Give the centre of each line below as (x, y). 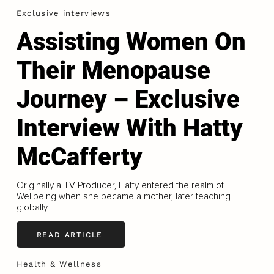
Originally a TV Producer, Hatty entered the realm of (120, 186)
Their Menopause (113, 71)
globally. (32, 208)
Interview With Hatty (129, 128)
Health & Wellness (59, 264)
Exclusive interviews (63, 13)
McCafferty (79, 157)
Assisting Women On (131, 42)
